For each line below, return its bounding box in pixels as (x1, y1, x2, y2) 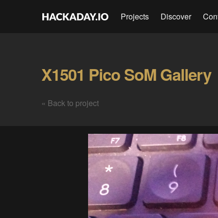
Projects (121, 11, 149, 22)
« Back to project (41, 97, 99, 109)
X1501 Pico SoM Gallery (41, 63, 211, 86)
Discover (161, 11, 191, 22)
